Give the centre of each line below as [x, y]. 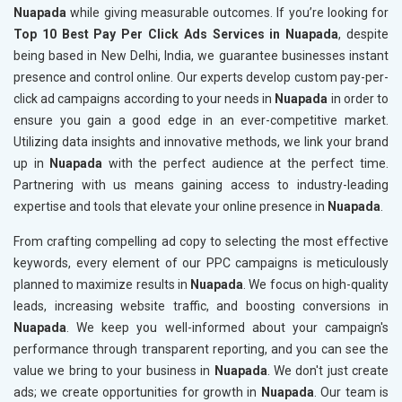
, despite [364, 35]
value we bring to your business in [114, 371]
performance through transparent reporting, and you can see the [201, 350]
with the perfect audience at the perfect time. [246, 164]
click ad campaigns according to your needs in [144, 99]
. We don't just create [328, 371]
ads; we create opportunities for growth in [137, 393]
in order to [358, 99]
